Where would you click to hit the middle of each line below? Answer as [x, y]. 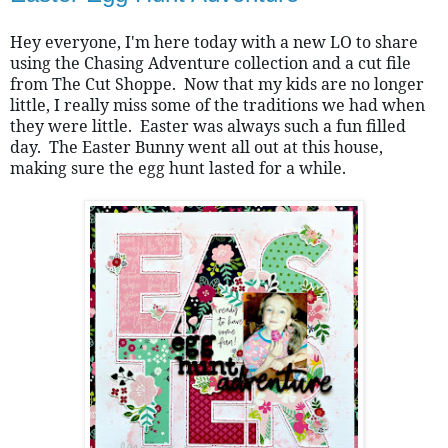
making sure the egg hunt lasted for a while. [178, 167]
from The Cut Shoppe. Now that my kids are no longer [217, 83]
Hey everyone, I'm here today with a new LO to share [214, 41]
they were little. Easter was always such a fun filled [208, 125]
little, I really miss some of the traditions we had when [217, 104]
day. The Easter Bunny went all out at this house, [196, 146]
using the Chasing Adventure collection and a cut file [210, 62]
